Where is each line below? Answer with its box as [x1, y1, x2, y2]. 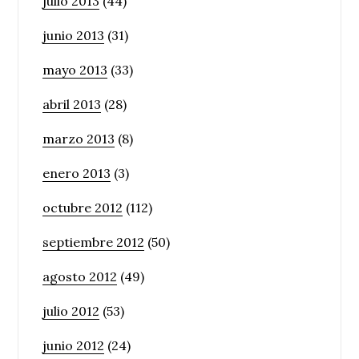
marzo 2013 [42, 131, 115, 147]
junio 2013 [42, 27, 105, 43]
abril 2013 [42, 96, 102, 112]
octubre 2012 [42, 200, 123, 216]
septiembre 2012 [42, 234, 145, 250]
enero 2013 [42, 165, 111, 181]
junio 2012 [42, 337, 105, 353]
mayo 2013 [42, 62, 108, 78]
